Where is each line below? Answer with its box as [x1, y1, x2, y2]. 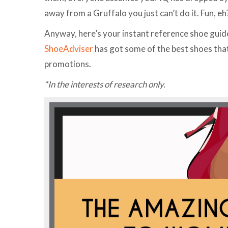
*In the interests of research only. [44, 79, 165, 90]
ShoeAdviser [44, 43, 93, 54]
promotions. [44, 59, 91, 69]
